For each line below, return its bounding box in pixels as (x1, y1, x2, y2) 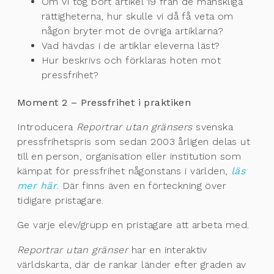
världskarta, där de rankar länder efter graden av (17, 258, 246, 270)
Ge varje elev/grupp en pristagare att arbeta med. (17, 219, 250, 231)
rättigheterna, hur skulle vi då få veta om (42, 10, 234, 23)
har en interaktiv (128, 243, 207, 256)
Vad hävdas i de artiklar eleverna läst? (42, 40, 220, 52)
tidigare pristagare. (17, 194, 104, 207)
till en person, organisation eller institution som (17, 150, 242, 163)
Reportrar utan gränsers (76, 121, 193, 133)
